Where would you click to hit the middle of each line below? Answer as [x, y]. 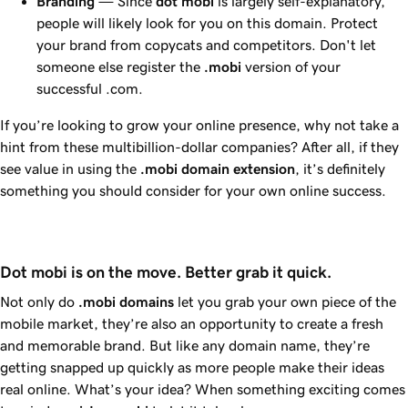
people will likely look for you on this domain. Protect [207, 22]
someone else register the [120, 66]
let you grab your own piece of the [285, 301]
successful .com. [90, 88]
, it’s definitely [340, 168]
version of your [291, 66]
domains [145, 301]
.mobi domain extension [218, 168]
